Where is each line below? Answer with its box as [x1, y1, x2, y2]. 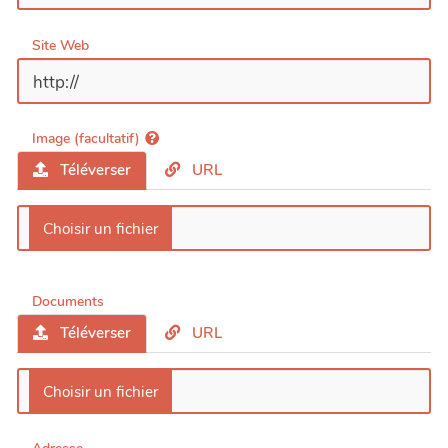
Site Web [32, 35, 89, 55]
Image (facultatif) [32, 129, 140, 149]
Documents [32, 291, 104, 311]
